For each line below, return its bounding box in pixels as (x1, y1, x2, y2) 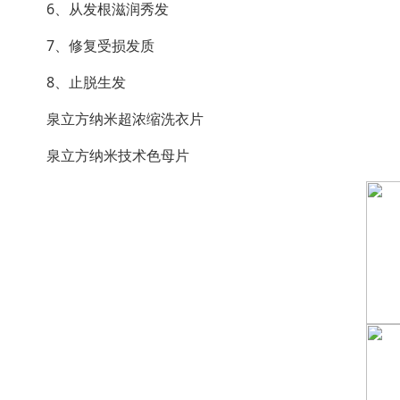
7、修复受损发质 (17, 36, 154, 55)
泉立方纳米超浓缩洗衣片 (17, 109, 204, 129)
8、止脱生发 (17, 72, 126, 92)
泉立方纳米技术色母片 (17, 146, 189, 165)
